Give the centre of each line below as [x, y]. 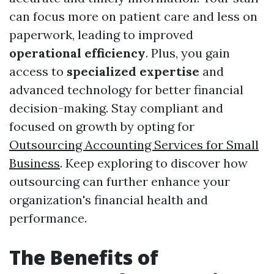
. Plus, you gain [188, 53]
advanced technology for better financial [126, 90]
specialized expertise [133, 72]
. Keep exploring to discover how [154, 163]
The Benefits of [84, 257]
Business [35, 163]
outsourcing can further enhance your [120, 182]
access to [38, 72]
